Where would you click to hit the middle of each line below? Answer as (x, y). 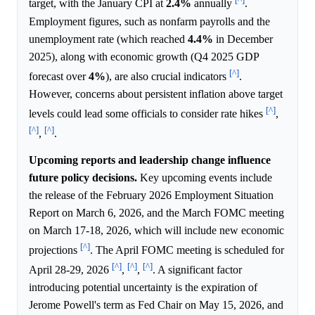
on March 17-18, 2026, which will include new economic (156, 230)
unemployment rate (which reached (108, 39)
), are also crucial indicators (167, 77)
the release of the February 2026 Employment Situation (151, 195)
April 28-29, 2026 (70, 270)
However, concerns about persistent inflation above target (156, 94)
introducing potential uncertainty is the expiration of (143, 288)
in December (243, 39)
